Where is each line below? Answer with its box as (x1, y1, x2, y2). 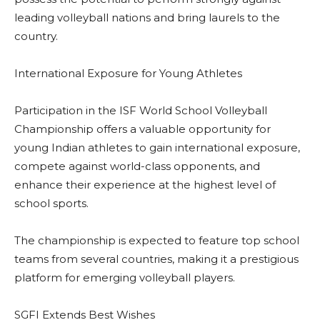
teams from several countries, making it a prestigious (14, 251, 299, 266)
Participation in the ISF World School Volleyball (14, 103, 267, 117)
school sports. (14, 196, 89, 210)
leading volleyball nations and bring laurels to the (14, 10, 280, 24)
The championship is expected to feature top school (14, 233, 299, 247)
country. (14, 29, 58, 43)
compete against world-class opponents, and (14, 159, 260, 173)
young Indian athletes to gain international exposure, (14, 140, 300, 154)
